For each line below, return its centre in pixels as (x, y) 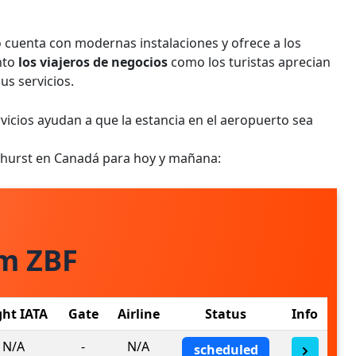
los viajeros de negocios (93, 62)
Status (226, 313)
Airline (138, 313)
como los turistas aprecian (249, 62)
